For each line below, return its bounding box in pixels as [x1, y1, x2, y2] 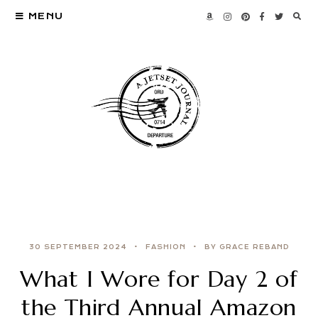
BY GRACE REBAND [204, 243, 290, 251]
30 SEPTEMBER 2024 [28, 243, 127, 251]
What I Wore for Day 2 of [19, 265, 299, 294]
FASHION [145, 243, 186, 251]
